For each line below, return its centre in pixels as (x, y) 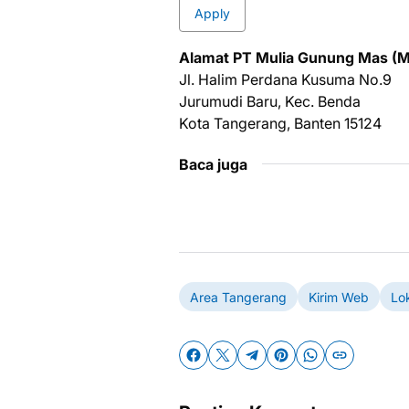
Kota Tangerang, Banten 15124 (280, 123)
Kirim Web (339, 297)
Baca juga (213, 164)
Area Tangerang (238, 297)
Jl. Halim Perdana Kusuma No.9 (285, 79)
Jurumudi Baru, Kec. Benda (270, 101)
